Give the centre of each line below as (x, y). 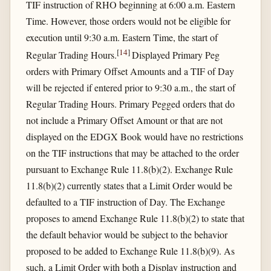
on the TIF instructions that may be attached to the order (132, 152)
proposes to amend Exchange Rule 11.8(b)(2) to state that (135, 218)
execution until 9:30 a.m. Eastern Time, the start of (122, 37)
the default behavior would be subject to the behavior (126, 234)
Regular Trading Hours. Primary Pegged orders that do (130, 103)
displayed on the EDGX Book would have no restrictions (134, 136)
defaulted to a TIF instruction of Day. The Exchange (125, 201)
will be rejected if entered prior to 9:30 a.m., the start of (130, 87)
